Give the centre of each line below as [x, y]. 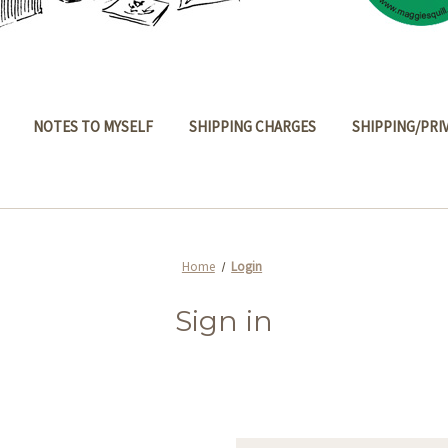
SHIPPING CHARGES [252, 126]
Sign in [224, 321]
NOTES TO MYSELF [93, 126]
